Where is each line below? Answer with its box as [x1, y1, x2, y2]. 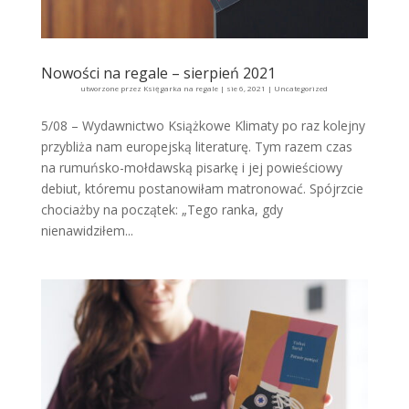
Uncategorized [274, 82, 329, 93]
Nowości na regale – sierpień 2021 [40, 62, 276, 83]
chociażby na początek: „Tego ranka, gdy [40, 200, 283, 218]
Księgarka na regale [143, 82, 219, 93]
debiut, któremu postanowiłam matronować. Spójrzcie [40, 179, 363, 197]
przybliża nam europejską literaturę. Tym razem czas [40, 137, 352, 155]
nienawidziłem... [40, 221, 133, 239]
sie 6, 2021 [226, 82, 267, 93]
